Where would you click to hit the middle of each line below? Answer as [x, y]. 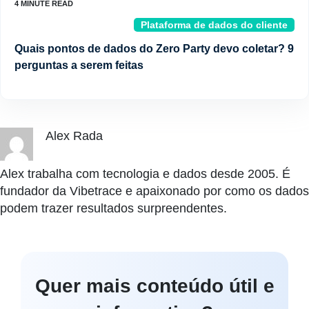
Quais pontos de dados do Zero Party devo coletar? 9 [154, 48]
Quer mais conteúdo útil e [154, 286]
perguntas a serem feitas [79, 65]
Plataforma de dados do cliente [214, 24]
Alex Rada [74, 136]
